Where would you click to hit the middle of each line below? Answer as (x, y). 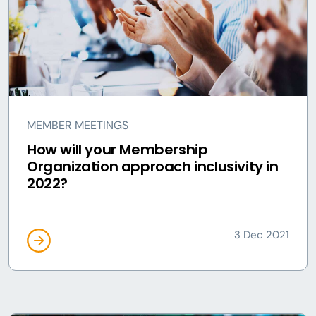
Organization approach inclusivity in (153, 166)
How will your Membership (117, 150)
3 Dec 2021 (262, 235)
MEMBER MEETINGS (78, 125)
